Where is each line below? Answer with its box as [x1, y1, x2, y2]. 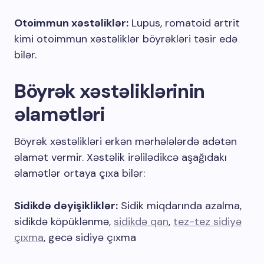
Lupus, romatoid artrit [128, 16, 240, 30]
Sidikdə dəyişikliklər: [14, 199, 118, 213]
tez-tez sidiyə [173, 214, 242, 229]
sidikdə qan [114, 214, 169, 229]
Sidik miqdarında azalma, [118, 199, 242, 213]
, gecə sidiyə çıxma [44, 230, 136, 245]
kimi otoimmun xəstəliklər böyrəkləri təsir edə [14, 32, 237, 46]
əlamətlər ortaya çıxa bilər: [14, 166, 145, 180]
